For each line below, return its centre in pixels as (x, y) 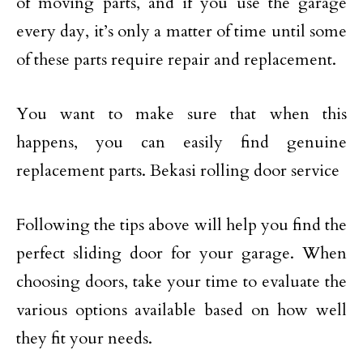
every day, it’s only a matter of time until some (181, 31)
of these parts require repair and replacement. (176, 60)
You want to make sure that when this (181, 114)
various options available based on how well (181, 310)
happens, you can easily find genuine (181, 142)
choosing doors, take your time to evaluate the (181, 282)
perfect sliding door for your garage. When (181, 253)
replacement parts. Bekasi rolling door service (178, 171)
